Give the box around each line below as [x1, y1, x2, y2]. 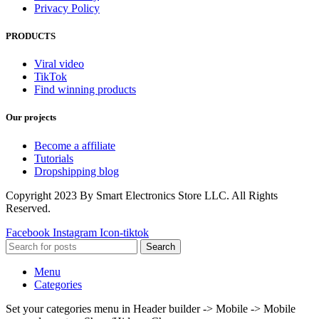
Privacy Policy [34, 1, 100, 14]
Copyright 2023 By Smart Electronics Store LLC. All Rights [6, 189, 278, 202]
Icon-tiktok [100, 226, 149, 239]
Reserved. [6, 202, 51, 214]
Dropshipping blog [34, 164, 119, 177]
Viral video [34, 58, 84, 70]
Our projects [6, 112, 56, 123]
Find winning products [34, 83, 136, 96]
